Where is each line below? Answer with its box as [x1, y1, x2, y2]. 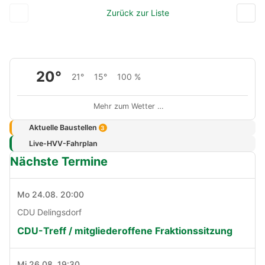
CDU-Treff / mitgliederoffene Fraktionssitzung [17, 225, 232, 237]
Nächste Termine [10, 154, 108, 169]
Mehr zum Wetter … [93, 101, 164, 111]
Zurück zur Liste [106, 7, 169, 18]
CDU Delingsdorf [17, 207, 82, 218]
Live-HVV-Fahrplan [28, 138, 98, 148]
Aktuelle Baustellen [28, 122, 99, 132]
